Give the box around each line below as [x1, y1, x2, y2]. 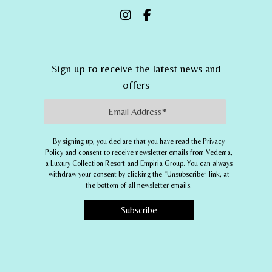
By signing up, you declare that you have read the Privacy [53, 137, 225, 146]
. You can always [183, 159, 233, 168]
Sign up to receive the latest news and [51, 61, 220, 75]
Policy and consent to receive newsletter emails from [45, 148, 206, 157]
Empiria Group [140, 159, 184, 168]
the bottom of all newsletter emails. [86, 181, 192, 190]
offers [122, 78, 149, 91]
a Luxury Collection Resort [45, 159, 126, 168]
